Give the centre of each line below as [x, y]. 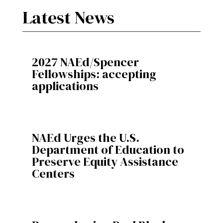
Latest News [68, 17]
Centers [53, 173]
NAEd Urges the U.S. [85, 138]
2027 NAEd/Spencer [85, 62]
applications [65, 86]
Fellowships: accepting [94, 74]
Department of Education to [108, 150]
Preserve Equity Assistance [105, 162]
